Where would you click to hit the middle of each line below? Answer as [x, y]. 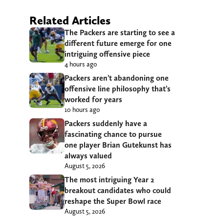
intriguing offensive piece [107, 54]
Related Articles [70, 20]
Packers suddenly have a [106, 123]
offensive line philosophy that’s [118, 88]
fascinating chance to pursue [113, 134]
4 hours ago [81, 64]
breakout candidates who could [118, 190]
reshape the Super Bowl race [113, 201]
